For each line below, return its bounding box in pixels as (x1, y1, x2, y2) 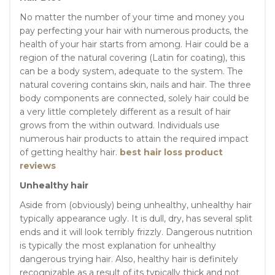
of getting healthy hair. (20, 147, 120, 158)
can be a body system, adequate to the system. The (20, 66, 243, 77)
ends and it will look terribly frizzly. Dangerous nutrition (20, 227, 252, 238)
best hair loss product (120, 147, 223, 158)
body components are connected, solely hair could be (20, 93, 249, 104)
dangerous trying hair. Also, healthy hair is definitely (20, 254, 238, 265)
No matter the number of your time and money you (20, 12, 244, 23)
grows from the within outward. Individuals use (20, 120, 220, 131)
